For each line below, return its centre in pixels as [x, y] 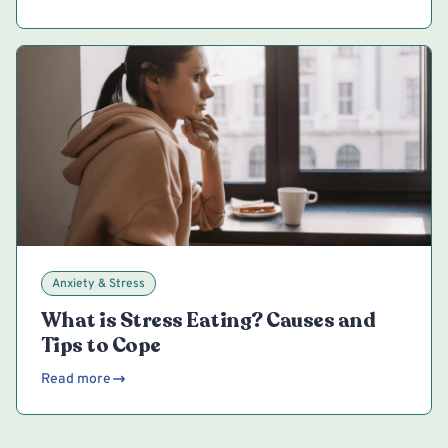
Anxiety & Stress [98, 283]
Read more [76, 379]
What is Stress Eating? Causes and [208, 320]
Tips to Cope [101, 345]
